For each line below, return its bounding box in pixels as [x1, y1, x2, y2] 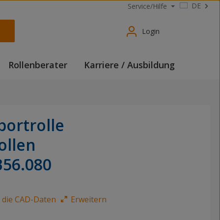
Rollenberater [8, 59, 67, 71]
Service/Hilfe [128, 1, 167, 11]
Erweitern [70, 194, 107, 205]
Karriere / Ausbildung [84, 59, 175, 71]
